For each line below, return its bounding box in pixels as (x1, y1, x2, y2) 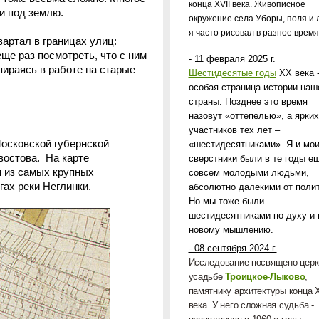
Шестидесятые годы (188, 68, 276, 78)
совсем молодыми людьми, (188, 167, 309, 178)
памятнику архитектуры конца (188, 286, 315, 296)
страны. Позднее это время (188, 96, 308, 107)
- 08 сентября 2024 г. (188, 243, 277, 253)
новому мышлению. (188, 224, 273, 235)
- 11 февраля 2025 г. (188, 53, 276, 64)
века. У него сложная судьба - (188, 300, 314, 310)
